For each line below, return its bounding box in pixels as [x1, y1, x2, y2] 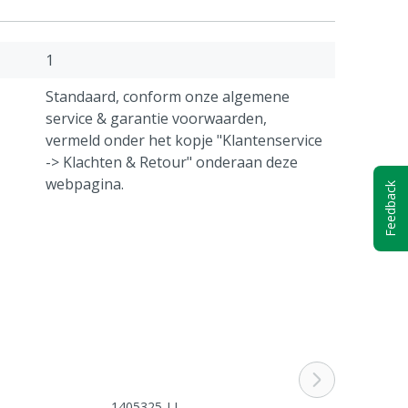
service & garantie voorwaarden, [46, 108, 267, 128]
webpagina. [46, 174, 124, 194]
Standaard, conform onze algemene [46, 87, 290, 107]
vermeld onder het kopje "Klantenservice [46, 130, 322, 150]
